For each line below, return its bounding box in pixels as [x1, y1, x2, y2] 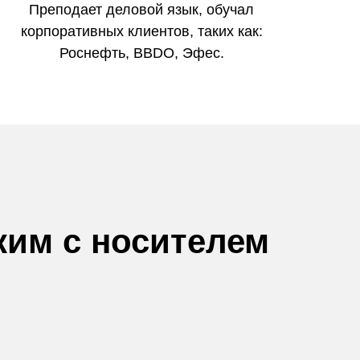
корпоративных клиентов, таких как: [20, 23, 263, 40]
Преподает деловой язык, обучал [29, 2, 254, 18]
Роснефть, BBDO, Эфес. [59, 45, 224, 62]
